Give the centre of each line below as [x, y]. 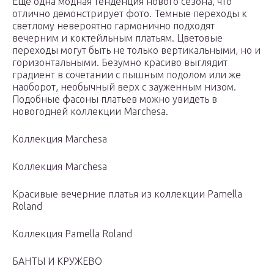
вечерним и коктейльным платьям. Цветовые [117, 38]
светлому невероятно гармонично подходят [113, 26]
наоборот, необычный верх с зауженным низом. [124, 87]
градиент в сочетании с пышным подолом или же [127, 75]
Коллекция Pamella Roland [72, 234]
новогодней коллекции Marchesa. [90, 112]
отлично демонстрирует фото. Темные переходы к [130, 14]
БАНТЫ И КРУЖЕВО [57, 261]
